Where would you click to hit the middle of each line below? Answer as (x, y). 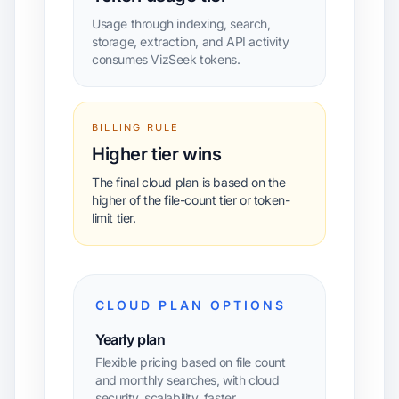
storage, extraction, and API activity (191, 41)
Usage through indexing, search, (181, 24)
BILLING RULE (136, 127)
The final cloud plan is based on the (189, 182)
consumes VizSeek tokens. (166, 59)
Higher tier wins (157, 154)
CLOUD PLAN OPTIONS (191, 305)
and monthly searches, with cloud (187, 380)
